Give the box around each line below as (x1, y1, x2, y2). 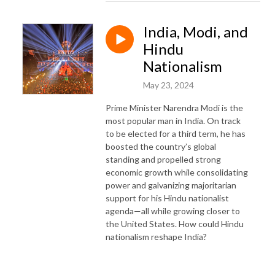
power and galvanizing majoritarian (106, 179, 236, 190)
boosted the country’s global (106, 141, 216, 152)
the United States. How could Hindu (106, 218, 244, 229)
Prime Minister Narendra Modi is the (106, 102, 243, 113)
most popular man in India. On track (106, 115, 241, 126)
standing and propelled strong (106, 153, 221, 165)
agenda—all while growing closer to (106, 205, 240, 216)
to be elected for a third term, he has (106, 128, 246, 139)
